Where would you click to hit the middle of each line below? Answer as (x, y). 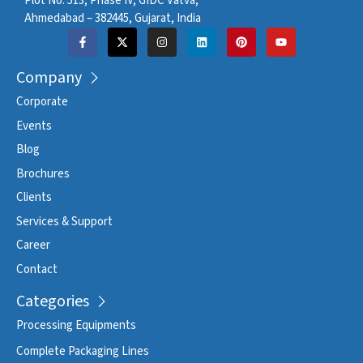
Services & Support (64, 221)
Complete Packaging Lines (83, 351)
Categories (53, 301)
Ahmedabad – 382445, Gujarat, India (113, 19)
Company (49, 78)
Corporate (42, 102)
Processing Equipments (76, 325)
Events (34, 126)
